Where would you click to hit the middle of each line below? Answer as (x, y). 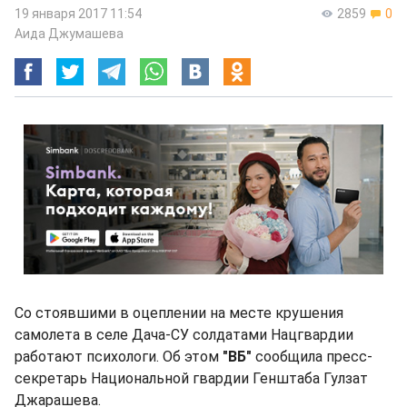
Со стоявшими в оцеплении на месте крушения (179, 313)
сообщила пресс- (312, 357)
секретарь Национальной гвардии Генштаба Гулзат (191, 378)
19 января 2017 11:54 (78, 14)
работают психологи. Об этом (119, 357)
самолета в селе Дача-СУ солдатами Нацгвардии (184, 335)
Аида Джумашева (69, 34)
